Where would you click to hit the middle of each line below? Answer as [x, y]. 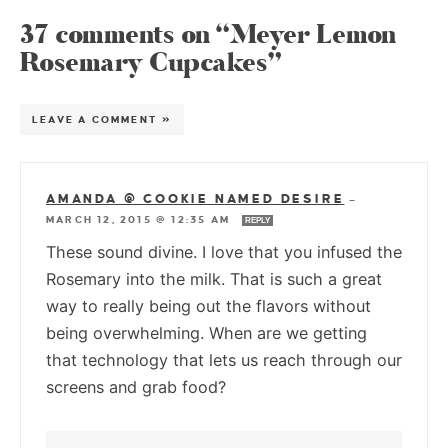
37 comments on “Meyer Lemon [208, 34]
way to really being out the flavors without [208, 305]
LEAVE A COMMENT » [102, 119]
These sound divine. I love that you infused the [224, 251]
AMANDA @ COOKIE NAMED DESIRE [195, 198]
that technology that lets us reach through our [224, 359]
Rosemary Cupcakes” [151, 62]
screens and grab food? [136, 386]
